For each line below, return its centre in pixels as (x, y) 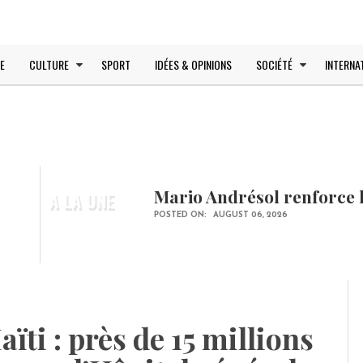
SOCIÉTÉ (274, 64)
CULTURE (49, 64)
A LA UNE (81, 200)
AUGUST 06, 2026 (250, 215)
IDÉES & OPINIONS (193, 64)
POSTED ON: (181, 215)
